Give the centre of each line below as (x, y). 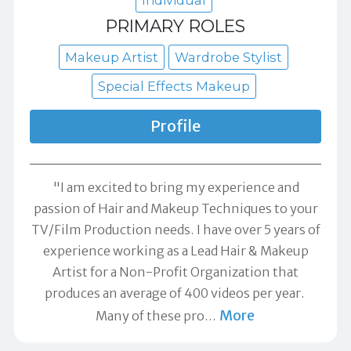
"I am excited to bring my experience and (175, 187)
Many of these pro (150, 316)
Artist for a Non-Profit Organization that (175, 272)
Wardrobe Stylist (228, 57)
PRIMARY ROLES (175, 26)
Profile (175, 126)
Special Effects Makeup (174, 86)
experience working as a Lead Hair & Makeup (175, 251)
